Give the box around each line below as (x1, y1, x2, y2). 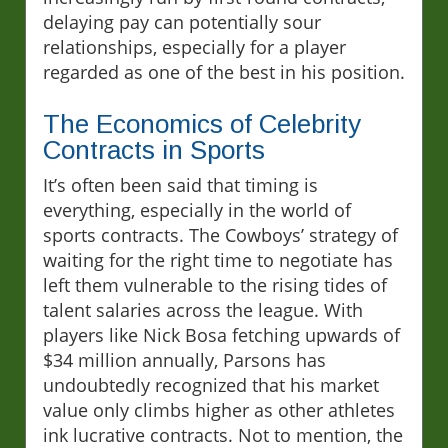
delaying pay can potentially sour (43, 10, 321, 35)
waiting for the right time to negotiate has (43, 248, 393, 273)
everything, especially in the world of (43, 198, 351, 223)
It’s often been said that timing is (43, 173, 318, 198)
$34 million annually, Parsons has (43, 348, 326, 373)
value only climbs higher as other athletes (43, 398, 395, 423)
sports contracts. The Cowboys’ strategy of (43, 223, 398, 248)
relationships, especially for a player (43, 35, 346, 60)
